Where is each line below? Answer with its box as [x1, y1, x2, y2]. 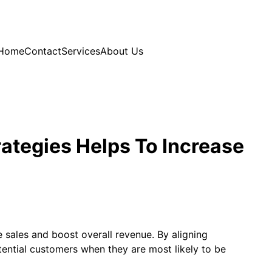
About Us [100, 44, 143, 57]
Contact [24, 44, 61, 57]
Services [61, 44, 100, 57]
